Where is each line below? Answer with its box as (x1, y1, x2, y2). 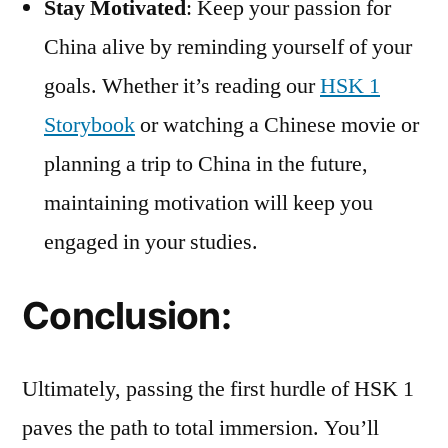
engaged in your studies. (44, 228, 258, 257)
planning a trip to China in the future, (44, 150, 368, 179)
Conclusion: (22, 293, 231, 339)
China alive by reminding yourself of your (44, 33, 412, 62)
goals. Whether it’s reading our (44, 72, 320, 101)
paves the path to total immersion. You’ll (22, 414, 379, 443)
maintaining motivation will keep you (44, 189, 373, 218)
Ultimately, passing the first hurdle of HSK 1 (22, 375, 414, 404)
